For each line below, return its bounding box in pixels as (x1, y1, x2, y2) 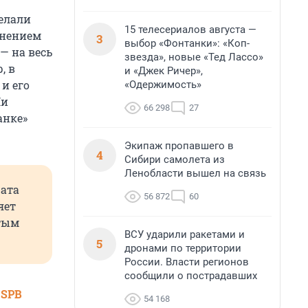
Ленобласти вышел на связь (124, 167, 266, 179)
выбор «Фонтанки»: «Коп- (124, 37, 250, 49)
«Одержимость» (124, 78, 201, 91)
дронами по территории (124, 242, 241, 254)
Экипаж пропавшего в (124, 140, 234, 152)
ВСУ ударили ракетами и (124, 228, 245, 241)
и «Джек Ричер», (124, 65, 203, 77)
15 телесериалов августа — (124, 23, 256, 36)
